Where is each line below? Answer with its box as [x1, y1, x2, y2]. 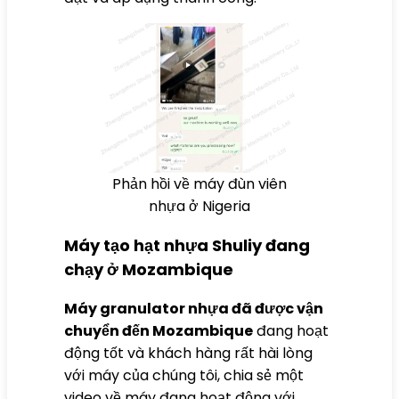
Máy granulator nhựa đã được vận [64, 297, 323, 319]
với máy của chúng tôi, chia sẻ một [64, 364, 304, 386]
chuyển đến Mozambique [64, 320, 253, 341]
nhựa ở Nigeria [149, 195, 250, 216]
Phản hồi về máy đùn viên [112, 173, 287, 194]
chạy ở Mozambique [64, 257, 233, 281]
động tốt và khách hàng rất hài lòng [64, 342, 313, 363]
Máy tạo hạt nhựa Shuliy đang [64, 233, 310, 256]
